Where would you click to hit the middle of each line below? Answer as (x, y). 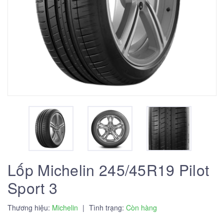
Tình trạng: (106, 207)
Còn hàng (141, 207)
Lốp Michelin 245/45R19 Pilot (108, 170)
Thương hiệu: (30, 207)
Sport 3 (33, 188)
